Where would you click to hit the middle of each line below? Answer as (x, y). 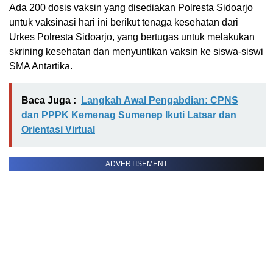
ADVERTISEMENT (136, 164)
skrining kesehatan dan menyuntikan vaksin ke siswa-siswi (136, 52)
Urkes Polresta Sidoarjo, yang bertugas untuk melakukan (132, 37)
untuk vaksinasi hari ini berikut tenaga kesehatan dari (124, 23)
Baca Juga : (49, 101)
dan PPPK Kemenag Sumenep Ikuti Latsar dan (129, 115)
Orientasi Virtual (58, 130)
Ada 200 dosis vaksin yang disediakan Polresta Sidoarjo (131, 8)
